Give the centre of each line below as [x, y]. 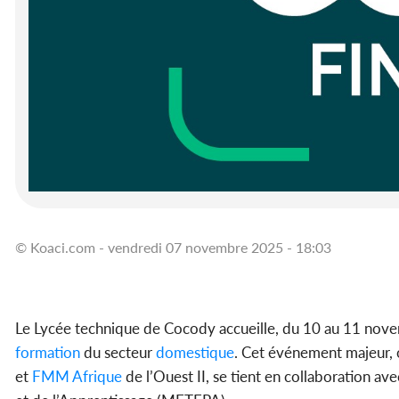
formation [48, 353]
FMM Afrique [75, 377]
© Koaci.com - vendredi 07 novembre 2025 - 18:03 [173, 248]
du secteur [116, 353]
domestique [193, 353]
